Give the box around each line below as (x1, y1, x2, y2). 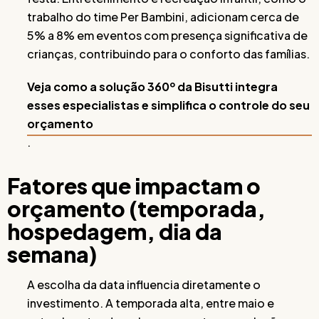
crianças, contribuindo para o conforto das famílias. (27, 46, 310, 61)
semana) (7, 241, 98, 268)
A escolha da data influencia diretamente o (27, 277, 261, 292)
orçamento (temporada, (7, 195, 266, 222)
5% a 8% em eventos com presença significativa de (27, 28, 308, 43)
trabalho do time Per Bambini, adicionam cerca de (27, 9, 299, 24)
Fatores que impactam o (7, 172, 261, 199)
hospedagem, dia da (7, 218, 222, 245)
